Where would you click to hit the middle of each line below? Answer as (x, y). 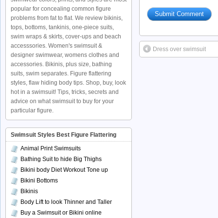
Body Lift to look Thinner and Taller (66, 202)
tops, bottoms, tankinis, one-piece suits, (62, 27)
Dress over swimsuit (179, 49)
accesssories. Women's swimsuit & (56, 46)
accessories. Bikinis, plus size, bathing (61, 64)
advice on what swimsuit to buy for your (62, 101)
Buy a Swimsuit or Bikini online (61, 213)
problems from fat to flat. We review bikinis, (67, 18)
